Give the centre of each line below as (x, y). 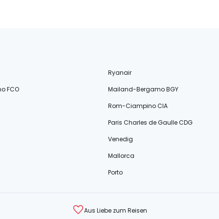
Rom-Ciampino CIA (138, 106)
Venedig (121, 139)
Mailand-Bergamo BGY (143, 89)
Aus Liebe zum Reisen (115, 210)
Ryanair (120, 73)
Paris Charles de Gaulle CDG (151, 122)
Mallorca (121, 156)
